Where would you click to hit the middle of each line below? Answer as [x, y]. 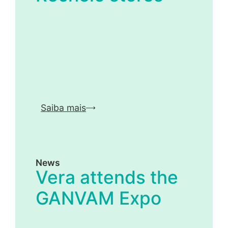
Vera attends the [107, 177]
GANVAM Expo [98, 198]
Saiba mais [63, 108]
